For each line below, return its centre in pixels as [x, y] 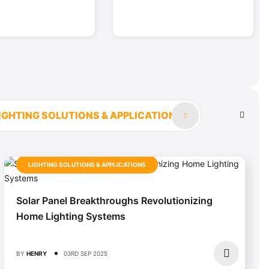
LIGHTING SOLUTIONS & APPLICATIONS [87, 164]
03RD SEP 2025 [86, 253]
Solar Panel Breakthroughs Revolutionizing [114, 200]
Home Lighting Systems [71, 216]
